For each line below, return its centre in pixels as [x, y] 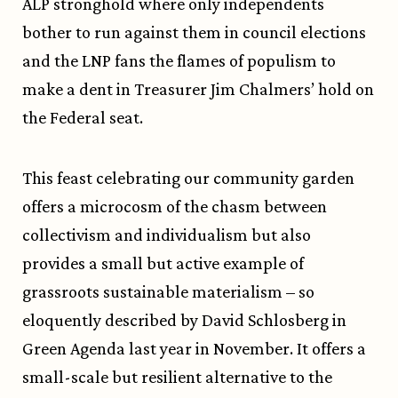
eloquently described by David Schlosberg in [184, 320]
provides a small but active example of [163, 263]
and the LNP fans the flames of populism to [179, 61]
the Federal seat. [83, 118]
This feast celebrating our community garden [188, 178]
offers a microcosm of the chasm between [175, 207]
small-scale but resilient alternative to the [177, 377]
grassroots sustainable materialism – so [168, 292]
